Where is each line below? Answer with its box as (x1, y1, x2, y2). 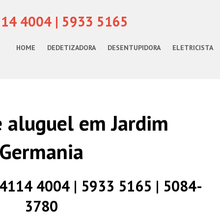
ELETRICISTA (172, 43, 213, 52)
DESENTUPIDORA (108, 43, 161, 52)
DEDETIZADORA (47, 43, 96, 52)
